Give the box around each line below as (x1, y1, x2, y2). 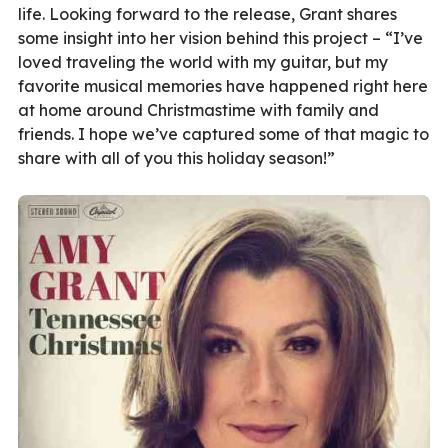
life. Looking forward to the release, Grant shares (18, 3, 397, 24)
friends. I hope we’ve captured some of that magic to (18, 123, 429, 144)
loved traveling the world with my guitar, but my (18, 51, 388, 72)
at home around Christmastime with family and (18, 99, 379, 120)
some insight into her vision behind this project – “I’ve (18, 27, 423, 48)
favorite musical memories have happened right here (18, 75, 428, 96)
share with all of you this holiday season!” (18, 147, 335, 168)
